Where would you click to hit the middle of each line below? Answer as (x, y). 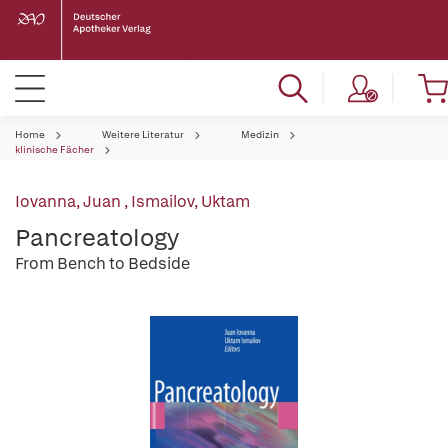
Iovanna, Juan (69, 201)
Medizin (260, 134)
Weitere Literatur (143, 134)
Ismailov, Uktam (190, 201)
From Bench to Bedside (102, 263)
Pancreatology (97, 237)
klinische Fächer (54, 149)
